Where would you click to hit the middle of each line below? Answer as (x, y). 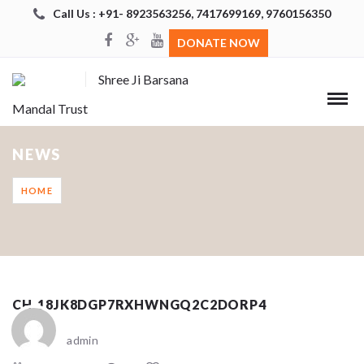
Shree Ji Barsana (143, 79)
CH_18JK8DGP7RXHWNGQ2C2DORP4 (139, 304)
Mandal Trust (50, 108)
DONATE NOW (219, 43)
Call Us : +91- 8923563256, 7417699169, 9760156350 (192, 13)
